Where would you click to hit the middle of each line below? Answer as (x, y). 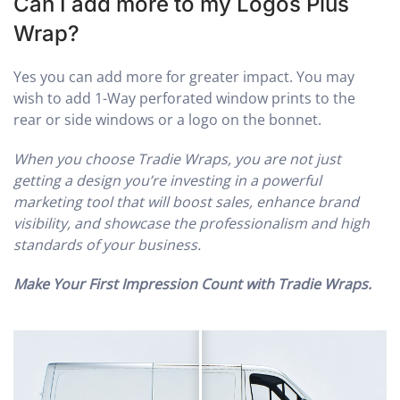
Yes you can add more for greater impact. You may (184, 77)
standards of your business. (107, 245)
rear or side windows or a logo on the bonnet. (167, 120)
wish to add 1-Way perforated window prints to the (184, 99)
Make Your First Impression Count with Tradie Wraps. (192, 284)
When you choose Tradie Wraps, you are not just (177, 159)
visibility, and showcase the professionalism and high (192, 224)
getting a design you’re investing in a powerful (167, 181)
